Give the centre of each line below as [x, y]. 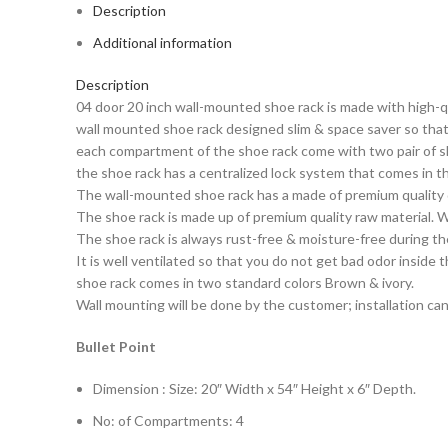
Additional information [162, 42]
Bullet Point [116, 346]
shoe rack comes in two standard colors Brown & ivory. [245, 282]
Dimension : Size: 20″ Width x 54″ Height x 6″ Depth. [254, 388]
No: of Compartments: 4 [168, 420]
